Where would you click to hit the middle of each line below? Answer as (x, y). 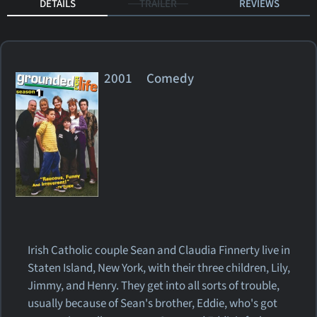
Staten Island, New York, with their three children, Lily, (159, 268)
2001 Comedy (155, 79)
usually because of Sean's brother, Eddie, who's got (153, 303)
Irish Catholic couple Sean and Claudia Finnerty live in (159, 250)
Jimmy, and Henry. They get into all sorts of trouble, (154, 286)
